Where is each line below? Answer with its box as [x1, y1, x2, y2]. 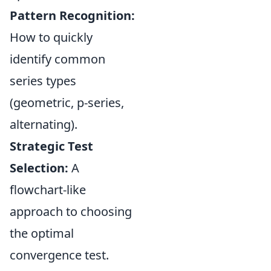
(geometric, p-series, [10, 94, 124, 111]
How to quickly [10, 29, 93, 45]
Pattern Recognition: [10, 7, 135, 24]
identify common [10, 51, 105, 67]
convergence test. [10, 247, 109, 263]
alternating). [10, 116, 77, 132]
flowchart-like [10, 181, 86, 198]
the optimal [10, 225, 74, 241]
